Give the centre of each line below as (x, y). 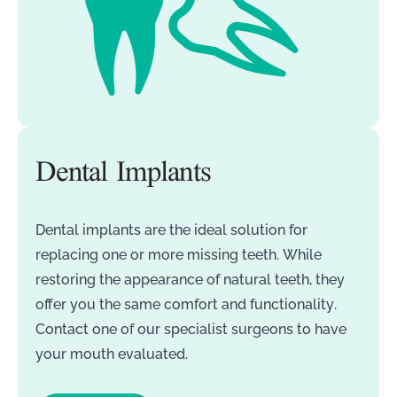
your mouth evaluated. (112, 353)
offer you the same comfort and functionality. (186, 304)
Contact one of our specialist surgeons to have (191, 328)
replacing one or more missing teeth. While (179, 254)
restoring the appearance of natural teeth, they (190, 279)
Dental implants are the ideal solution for (171, 229)
